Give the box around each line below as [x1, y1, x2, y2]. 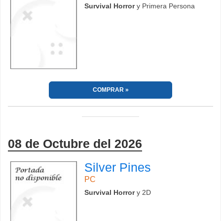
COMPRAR [92, 86, 124, 93]
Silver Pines [84, 160, 151, 174]
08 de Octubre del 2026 [8, 136, 142, 150]
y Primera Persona [135, 2, 195, 10]
